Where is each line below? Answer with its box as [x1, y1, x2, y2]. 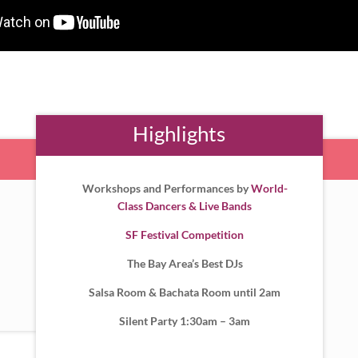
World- [250, 181, 288, 196]
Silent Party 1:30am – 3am [119, 314, 251, 328]
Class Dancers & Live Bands [117, 199, 253, 213]
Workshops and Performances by [82, 181, 251, 196]
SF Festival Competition [125, 228, 245, 242]
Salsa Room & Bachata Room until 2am [89, 285, 281, 300]
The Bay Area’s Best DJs [126, 257, 243, 271]
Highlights [133, 121, 226, 147]
